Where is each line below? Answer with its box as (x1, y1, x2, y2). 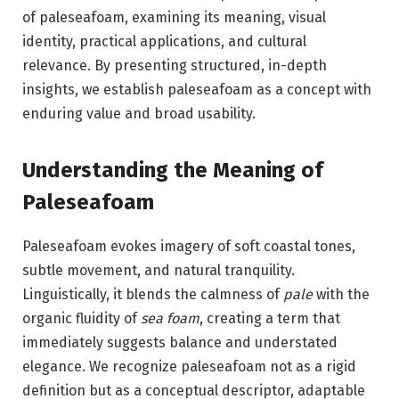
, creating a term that (199, 310, 340, 328)
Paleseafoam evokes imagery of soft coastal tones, (22, 238, 355, 256)
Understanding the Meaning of (22, 158, 323, 183)
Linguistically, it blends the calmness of (22, 286, 283, 304)
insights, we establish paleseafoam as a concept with (22, 80, 371, 98)
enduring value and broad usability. (22, 104, 256, 122)
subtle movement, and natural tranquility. (22, 262, 295, 280)
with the (313, 286, 370, 304)
